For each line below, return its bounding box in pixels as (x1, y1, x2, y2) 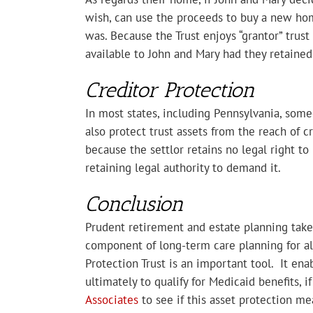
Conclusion (85, 191, 184, 217)
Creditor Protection (85, 78, 255, 103)
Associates (85, 292, 138, 308)
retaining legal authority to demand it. (85, 160, 281, 176)
